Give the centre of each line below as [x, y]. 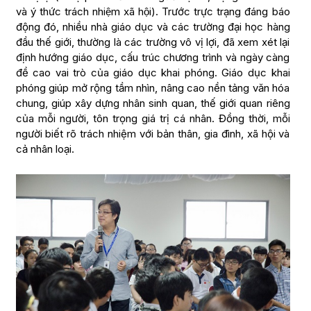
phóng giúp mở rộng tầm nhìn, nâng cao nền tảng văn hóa [153, 87]
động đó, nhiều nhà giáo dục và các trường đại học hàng [153, 26]
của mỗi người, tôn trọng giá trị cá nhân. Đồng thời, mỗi [153, 118]
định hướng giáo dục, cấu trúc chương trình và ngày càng [153, 57]
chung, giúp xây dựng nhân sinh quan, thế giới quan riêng [153, 103]
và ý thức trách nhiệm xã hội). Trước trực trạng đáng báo [153, 11]
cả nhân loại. [45, 149]
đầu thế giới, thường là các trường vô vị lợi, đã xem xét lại [153, 42]
